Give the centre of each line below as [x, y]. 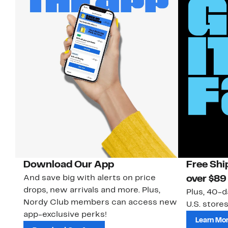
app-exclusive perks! [65, 215]
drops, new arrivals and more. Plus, [92, 191]
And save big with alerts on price [90, 178]
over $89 [206, 179]
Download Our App [69, 165]
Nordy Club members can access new [100, 203]
